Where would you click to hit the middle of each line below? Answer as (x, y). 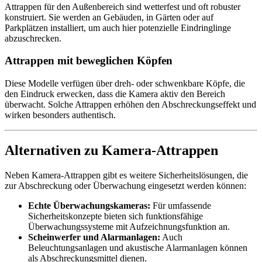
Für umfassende (181, 205)
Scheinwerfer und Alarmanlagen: (94, 237)
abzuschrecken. (33, 38)
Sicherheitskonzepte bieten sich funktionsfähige (116, 216)
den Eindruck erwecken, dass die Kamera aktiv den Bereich (115, 94)
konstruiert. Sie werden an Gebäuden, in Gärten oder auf (109, 17)
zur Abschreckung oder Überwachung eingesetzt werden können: (125, 185)
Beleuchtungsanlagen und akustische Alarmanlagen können (138, 247)
